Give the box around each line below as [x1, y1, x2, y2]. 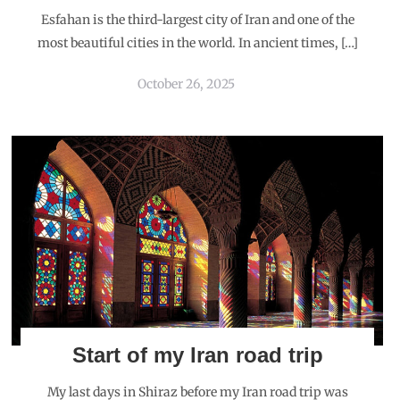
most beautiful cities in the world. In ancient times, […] [37, 35, 358, 51]
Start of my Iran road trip [71, 343, 323, 367]
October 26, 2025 [137, 76, 235, 92]
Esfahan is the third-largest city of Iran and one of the [40, 12, 354, 28]
